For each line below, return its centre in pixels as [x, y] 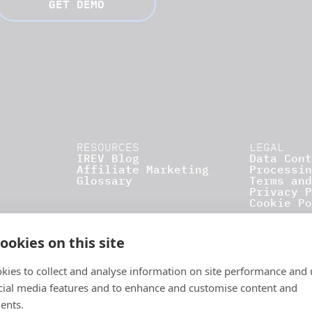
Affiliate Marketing [143, 169]
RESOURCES [108, 147]
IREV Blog [108, 158]
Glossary [104, 180]
